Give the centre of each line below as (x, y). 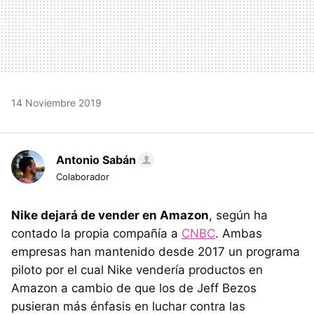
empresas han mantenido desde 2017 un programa (156, 251)
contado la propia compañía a (96, 233)
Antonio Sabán (96, 159)
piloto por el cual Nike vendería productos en (137, 269)
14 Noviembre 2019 (56, 102)
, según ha (238, 215)
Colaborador (83, 176)
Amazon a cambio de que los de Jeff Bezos (134, 288)
